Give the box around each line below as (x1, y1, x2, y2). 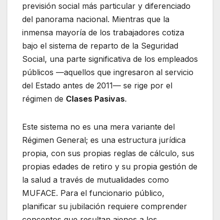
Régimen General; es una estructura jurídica (22, 135, 186, 145)
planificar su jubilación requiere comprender (22, 201, 187, 212)
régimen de (22, 94, 66, 104)
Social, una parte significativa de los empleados (22, 54, 198, 64)
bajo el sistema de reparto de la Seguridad (22, 41, 178, 51)
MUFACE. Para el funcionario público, (22, 188, 165, 198)
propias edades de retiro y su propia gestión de (22, 162, 197, 172)
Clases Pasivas (66, 94, 125, 104)
